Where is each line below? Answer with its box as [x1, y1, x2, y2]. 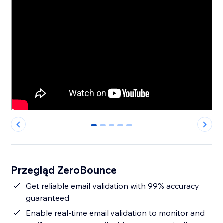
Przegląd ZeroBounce [11, 163, 117, 177]
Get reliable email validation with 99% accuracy [26, 181, 200, 191]
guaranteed [26, 193, 70, 203]
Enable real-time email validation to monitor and [26, 208, 205, 218]
